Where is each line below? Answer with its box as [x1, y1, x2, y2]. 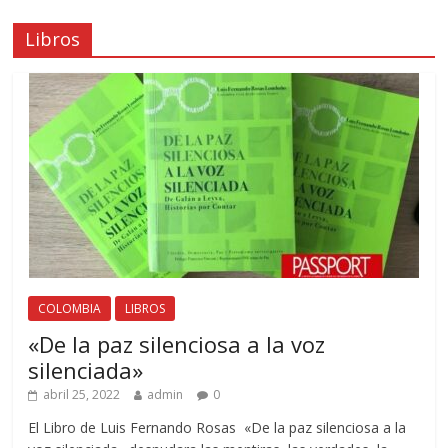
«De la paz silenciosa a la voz [28, 328, 326, 359]
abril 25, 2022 [43, 385, 121, 403]
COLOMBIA [38, 299, 102, 317]
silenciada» [28, 354, 144, 385]
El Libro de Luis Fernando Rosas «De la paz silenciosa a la [28, 417, 407, 437]
